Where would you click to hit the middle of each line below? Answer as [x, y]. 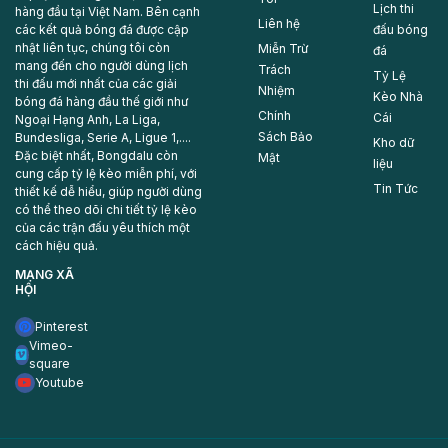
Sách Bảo [286, 137]
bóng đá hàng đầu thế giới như [101, 101]
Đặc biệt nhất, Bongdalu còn [96, 155]
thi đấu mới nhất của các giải [96, 83]
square [49, 363]
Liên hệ [279, 24]
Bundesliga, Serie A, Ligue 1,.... [103, 137]
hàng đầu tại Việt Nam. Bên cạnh [107, 11]
